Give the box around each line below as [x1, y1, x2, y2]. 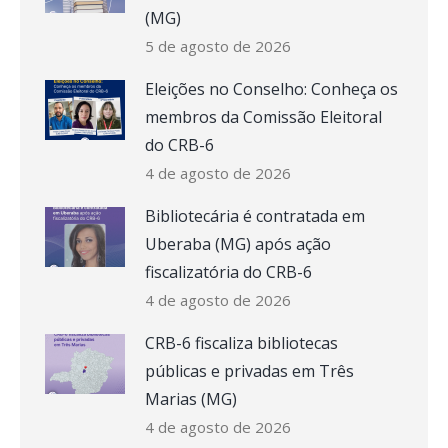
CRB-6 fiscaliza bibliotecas [145, 332, 338, 354]
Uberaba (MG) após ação [145, 233, 331, 255]
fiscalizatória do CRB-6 [145, 261, 312, 283]
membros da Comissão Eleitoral [145, 106, 382, 128]
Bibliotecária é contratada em [145, 205, 365, 227]
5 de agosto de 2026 [145, 36, 291, 56]
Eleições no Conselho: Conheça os [145, 78, 398, 100]
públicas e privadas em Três [145, 360, 354, 382]
